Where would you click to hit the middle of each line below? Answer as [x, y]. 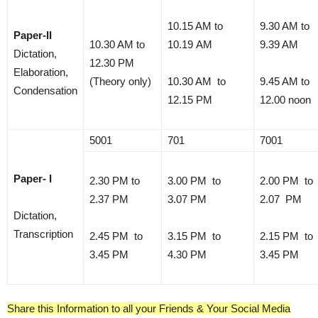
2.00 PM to [286, 180]
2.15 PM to [286, 236]
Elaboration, [41, 72]
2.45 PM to [116, 236]
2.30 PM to [115, 180]
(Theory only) [120, 81]
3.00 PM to [194, 180]
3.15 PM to [194, 236]
